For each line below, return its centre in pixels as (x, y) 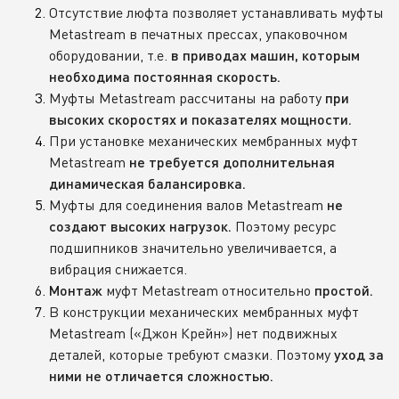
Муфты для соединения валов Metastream (188, 204)
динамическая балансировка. (147, 183)
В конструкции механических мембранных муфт (204, 311)
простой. (344, 290)
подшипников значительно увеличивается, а (193, 247)
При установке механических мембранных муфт (204, 140)
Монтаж (76, 290)
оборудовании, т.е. (110, 55)
